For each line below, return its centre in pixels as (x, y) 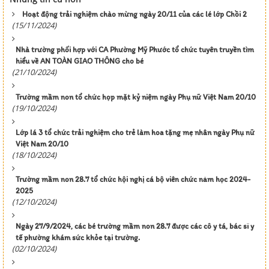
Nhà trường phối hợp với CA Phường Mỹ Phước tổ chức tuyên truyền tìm (135, 50)
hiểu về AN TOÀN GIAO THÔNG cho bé (80, 61)
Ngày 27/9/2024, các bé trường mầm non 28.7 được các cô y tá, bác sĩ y (135, 226)
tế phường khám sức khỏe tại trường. (78, 237)
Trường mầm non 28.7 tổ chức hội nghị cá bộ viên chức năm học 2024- (133, 179)
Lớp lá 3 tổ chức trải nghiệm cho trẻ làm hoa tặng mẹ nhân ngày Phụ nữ (135, 132)
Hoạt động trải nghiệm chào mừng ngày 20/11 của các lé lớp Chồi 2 (134, 14)
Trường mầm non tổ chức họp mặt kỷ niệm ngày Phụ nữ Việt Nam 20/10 (136, 97)
